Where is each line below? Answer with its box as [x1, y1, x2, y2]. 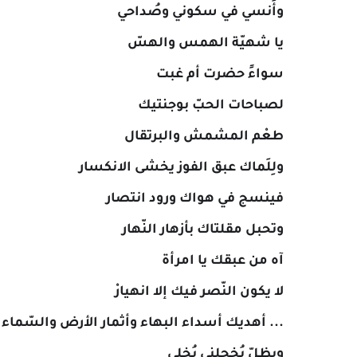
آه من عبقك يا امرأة [162, 254, 284, 269]
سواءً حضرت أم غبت [156, 68, 284, 82]
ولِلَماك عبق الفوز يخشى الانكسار [79, 161, 284, 175]
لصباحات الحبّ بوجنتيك [138, 99, 284, 113]
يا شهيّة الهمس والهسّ [127, 37, 284, 51]
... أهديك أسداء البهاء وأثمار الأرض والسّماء [2, 316, 284, 331]
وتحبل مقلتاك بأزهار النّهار [122, 223, 284, 237]
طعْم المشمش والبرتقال [124, 130, 284, 144]
